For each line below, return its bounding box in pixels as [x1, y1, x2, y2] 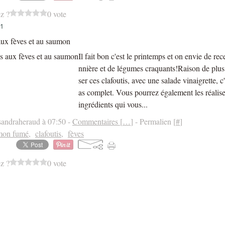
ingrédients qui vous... [78, 99, 148, 109]
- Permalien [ [133, 116, 176, 127]
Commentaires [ [72, 116, 123, 127]
